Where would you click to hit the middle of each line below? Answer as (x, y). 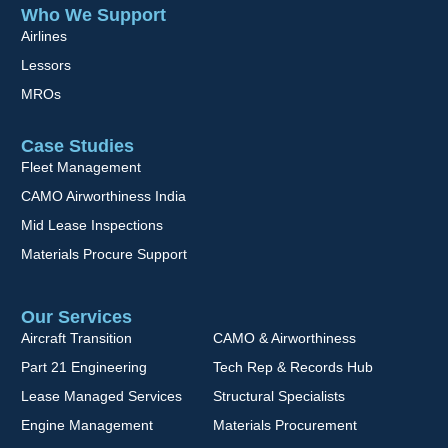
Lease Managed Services (102, 396)
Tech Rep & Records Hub (292, 367)
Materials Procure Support (104, 253)
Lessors (46, 64)
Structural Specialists (278, 396)
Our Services (77, 317)
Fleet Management (81, 166)
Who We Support (94, 14)
